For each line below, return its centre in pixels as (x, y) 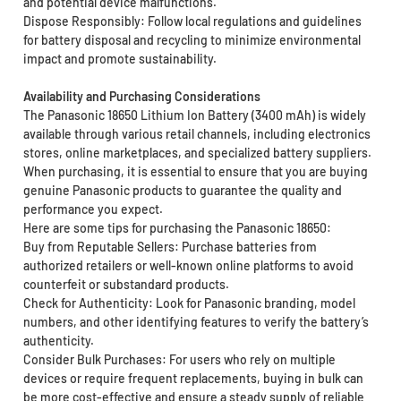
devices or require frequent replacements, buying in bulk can (193, 378)
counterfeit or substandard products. (126, 284)
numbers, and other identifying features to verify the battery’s (196, 321)
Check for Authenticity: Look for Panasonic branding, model (189, 303)
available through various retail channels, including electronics (196, 133)
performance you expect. (93, 209)
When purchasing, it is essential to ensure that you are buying (195, 171)
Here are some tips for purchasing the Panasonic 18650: (177, 227)
